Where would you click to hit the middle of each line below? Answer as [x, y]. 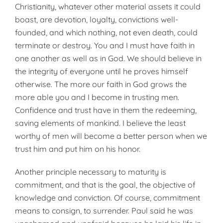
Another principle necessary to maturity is [91, 172]
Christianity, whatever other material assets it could [108, 6]
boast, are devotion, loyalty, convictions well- [97, 19]
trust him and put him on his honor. [78, 149]
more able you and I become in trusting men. [97, 97]
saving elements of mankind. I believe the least [100, 123]
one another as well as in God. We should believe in [108, 58]
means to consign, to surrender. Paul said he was [104, 211]
